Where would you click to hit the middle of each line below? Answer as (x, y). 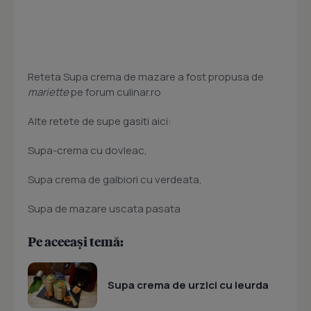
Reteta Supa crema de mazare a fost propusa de (146, 77)
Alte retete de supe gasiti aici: (100, 121)
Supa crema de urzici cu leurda (188, 285)
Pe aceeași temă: (76, 242)
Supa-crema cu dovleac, (87, 151)
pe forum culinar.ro (115, 92)
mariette (48, 92)
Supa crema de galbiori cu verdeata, (115, 180)
